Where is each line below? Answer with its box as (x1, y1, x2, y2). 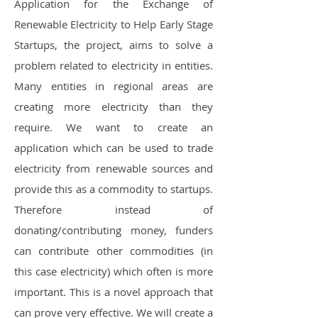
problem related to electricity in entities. (14, 58, 213, 72)
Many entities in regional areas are (14, 79, 213, 93)
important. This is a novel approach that (14, 285, 213, 299)
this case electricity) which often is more (14, 264, 213, 278)
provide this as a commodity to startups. (14, 182, 213, 196)
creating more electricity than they (14, 99, 213, 114)
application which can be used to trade (14, 141, 213, 155)
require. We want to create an (14, 120, 213, 134)
